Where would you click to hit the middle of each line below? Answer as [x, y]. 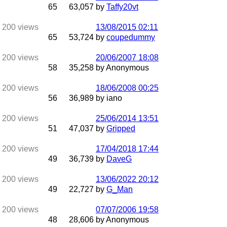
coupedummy [131, 37]
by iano [109, 98]
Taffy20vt [122, 7]
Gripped [121, 128]
